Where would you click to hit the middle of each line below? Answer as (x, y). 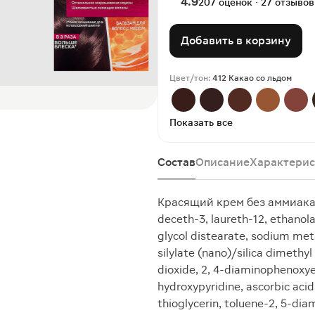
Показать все (201, 122)
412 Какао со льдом (252, 78)
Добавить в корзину (236, 40)
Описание (223, 162)
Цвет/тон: (191, 78)
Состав (176, 162)
